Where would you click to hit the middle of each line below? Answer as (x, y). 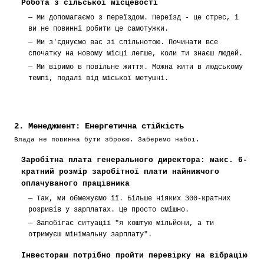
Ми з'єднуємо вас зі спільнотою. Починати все (127, 42)
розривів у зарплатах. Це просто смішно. (109, 210)
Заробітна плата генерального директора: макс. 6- (134, 160)
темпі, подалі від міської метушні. (98, 78)
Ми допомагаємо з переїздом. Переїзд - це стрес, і (138, 18)
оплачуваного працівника (75, 184)
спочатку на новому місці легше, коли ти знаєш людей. (136, 54)
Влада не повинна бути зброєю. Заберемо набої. (107, 140)
